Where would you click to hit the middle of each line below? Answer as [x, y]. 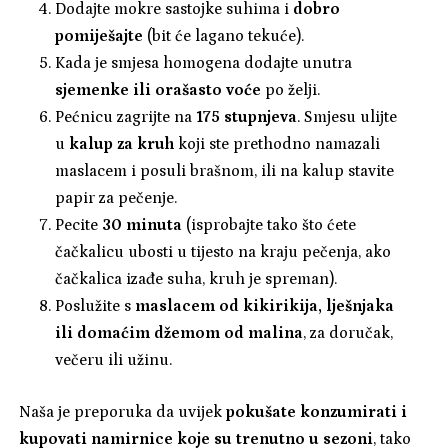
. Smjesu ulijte [347, 117]
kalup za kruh [121, 144]
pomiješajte [99, 36]
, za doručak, [348, 333]
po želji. [292, 90]
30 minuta [140, 225]
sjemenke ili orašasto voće [158, 90]
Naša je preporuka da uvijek [123, 412]
